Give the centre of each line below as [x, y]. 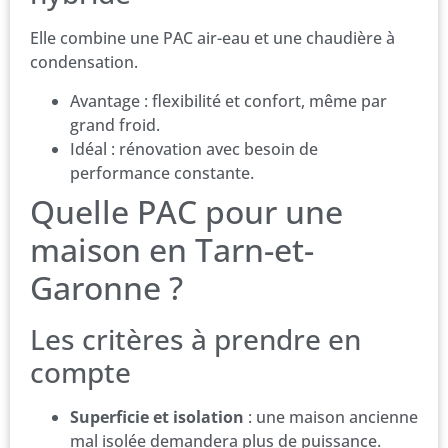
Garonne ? [106, 287]
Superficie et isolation [157, 416]
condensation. [84, 62]
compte [80, 371]
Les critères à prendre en [195, 338]
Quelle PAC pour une [186, 211]
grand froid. [115, 124]
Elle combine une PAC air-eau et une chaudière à [212, 38]
